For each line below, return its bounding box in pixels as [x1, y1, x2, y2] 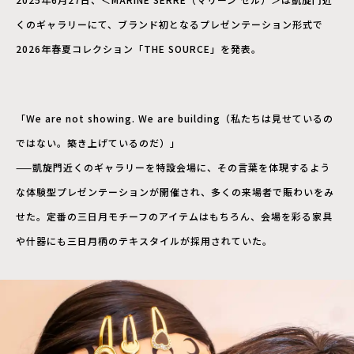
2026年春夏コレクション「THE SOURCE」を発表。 [16, 42, 262, 56]
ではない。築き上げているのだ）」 [16, 136, 180, 150]
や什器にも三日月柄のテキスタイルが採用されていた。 [16, 234, 273, 248]
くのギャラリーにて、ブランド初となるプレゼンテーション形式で [16, 17, 323, 32]
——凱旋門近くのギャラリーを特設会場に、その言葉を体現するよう [16, 160, 330, 175]
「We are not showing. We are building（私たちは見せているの [16, 111, 333, 126]
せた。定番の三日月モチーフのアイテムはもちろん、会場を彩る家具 [16, 209, 333, 224]
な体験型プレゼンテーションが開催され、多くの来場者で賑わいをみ [16, 185, 334, 199]
